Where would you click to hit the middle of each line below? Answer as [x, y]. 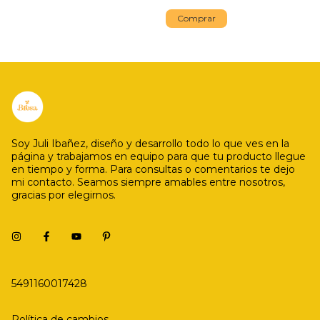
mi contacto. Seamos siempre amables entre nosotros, [148, 182]
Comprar [196, 19]
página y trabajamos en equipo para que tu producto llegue [159, 157]
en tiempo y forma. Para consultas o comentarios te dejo [153, 170]
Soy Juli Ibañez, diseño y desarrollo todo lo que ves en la [150, 144]
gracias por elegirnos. [64, 195]
